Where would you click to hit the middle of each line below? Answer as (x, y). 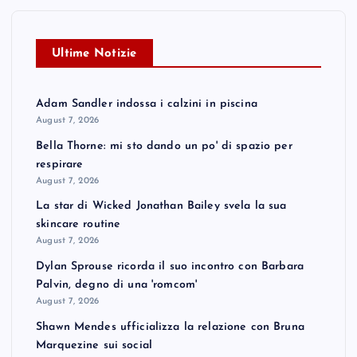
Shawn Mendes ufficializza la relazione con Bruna (170, 327)
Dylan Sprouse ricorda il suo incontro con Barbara (170, 266)
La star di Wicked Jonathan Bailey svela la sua (161, 206)
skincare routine (78, 225)
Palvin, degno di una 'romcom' (117, 284)
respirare (60, 164)
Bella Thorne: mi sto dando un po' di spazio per (164, 146)
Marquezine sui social (94, 345)
